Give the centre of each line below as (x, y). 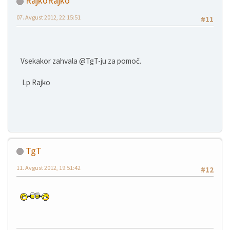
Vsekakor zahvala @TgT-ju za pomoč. (79, 61)
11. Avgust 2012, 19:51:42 (49, 167)
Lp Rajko (34, 83)
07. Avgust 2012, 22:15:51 (49, 17)
